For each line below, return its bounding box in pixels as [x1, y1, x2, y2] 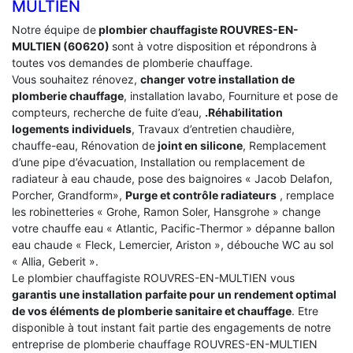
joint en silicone [155, 138, 243, 152]
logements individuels [12, 121, 132, 136]
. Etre [292, 303, 318, 318]
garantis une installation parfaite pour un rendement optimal [12, 287, 336, 301]
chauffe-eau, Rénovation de [12, 138, 155, 152]
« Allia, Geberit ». [12, 254, 98, 268]
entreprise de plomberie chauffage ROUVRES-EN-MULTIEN [12, 336, 318, 351]
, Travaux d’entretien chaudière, [132, 121, 295, 136]
